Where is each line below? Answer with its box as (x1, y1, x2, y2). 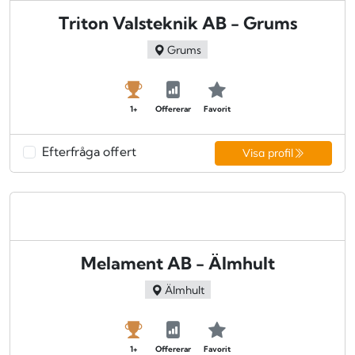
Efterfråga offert (41, 143, 136, 160)
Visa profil (242, 145, 293, 160)
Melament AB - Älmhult (80, 252, 275, 274)
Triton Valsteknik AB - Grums (58, 12, 297, 34)
